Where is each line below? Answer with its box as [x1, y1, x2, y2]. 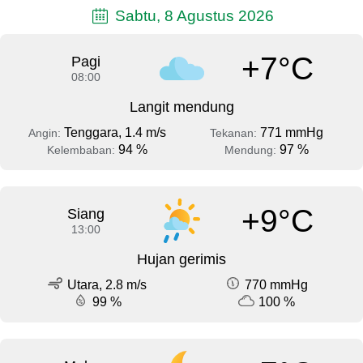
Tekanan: [209, 126, 260, 140]
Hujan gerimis [137, 251, 226, 268]
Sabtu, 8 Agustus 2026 [111, 6, 275, 24]
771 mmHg [259, 126, 323, 140]
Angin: [28, 126, 64, 140]
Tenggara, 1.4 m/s [63, 126, 166, 140]
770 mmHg [245, 278, 308, 293]
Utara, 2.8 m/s [67, 278, 147, 293]
